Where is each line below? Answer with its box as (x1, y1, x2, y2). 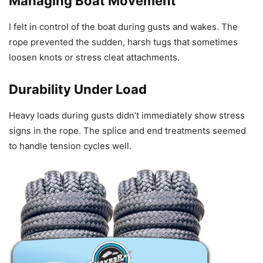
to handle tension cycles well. (9, 140, 131, 151)
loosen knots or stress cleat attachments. (9, 51, 180, 63)
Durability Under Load (9, 81, 147, 97)
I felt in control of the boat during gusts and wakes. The (9, 21, 238, 32)
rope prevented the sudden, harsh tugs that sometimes (9, 36, 238, 48)
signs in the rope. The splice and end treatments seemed (9, 124, 246, 136)
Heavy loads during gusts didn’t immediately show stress (9, 109, 245, 121)
